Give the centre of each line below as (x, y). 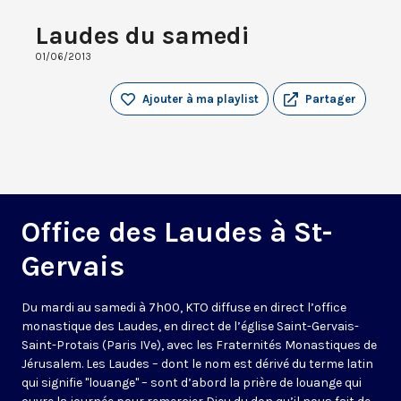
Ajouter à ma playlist (200, 99)
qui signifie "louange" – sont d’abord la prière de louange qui (192, 383)
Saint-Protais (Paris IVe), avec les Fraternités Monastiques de (199, 346)
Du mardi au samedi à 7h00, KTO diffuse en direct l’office (184, 308)
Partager (331, 99)
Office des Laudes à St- (177, 233)
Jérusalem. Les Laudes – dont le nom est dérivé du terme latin (197, 364)
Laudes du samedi (142, 36)
